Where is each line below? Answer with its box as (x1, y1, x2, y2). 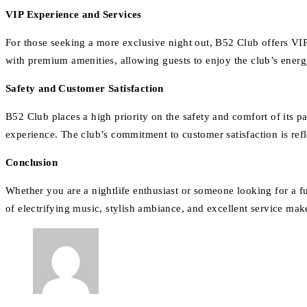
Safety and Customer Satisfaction (5, 83, 164, 95)
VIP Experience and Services (5, 9, 142, 21)
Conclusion (5, 157, 58, 169)
